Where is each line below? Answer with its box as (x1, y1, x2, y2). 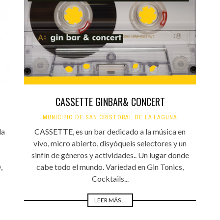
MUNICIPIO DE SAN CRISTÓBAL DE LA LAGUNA (43, 113, 177, 122)
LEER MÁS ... (94, 196, 126, 204)
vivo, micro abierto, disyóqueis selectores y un (33, 138, 187, 148)
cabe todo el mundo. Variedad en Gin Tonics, (36, 162, 184, 172)
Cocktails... (91, 174, 129, 184)
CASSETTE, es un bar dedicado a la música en (34, 127, 186, 137)
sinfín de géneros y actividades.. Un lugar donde (31, 150, 189, 160)
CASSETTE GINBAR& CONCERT (55, 94, 165, 110)
